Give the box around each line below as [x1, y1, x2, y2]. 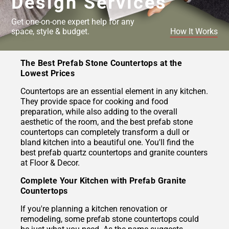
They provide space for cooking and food [20, 97, 168, 107]
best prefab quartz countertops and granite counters [20, 148, 208, 158]
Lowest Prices [20, 68, 75, 79]
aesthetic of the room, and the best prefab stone [20, 117, 193, 127]
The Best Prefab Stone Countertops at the [20, 58, 182, 68]
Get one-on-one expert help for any [11, 16, 135, 27]
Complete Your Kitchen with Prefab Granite [20, 176, 187, 186]
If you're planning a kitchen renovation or [20, 204, 167, 214]
